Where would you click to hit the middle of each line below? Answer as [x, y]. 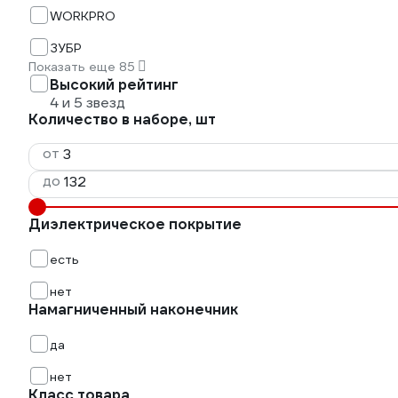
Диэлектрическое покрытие [135, 224]
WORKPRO [83, 16]
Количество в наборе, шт [122, 119]
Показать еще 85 [82, 67]
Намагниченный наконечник [133, 310]
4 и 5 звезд [88, 103]
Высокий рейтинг [114, 85]
